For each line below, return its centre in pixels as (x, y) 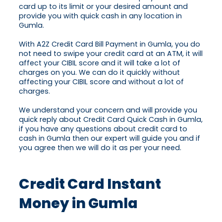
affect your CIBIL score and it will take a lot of (100, 63)
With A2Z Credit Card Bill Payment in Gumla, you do (110, 44)
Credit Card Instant (90, 184)
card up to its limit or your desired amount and (103, 7)
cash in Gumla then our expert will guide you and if (110, 139)
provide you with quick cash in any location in (100, 16)
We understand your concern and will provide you (108, 110)
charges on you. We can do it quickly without (99, 73)
